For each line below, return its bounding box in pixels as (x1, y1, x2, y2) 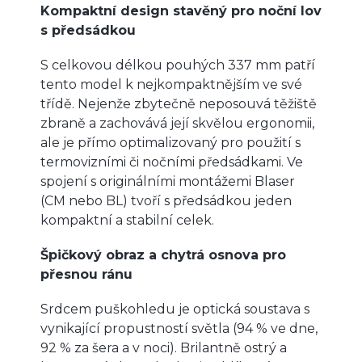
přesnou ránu (40, 266, 133, 282)
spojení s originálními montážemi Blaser (40, 173, 295, 189)
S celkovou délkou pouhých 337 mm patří (40, 57, 315, 73)
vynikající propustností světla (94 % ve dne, (40, 320, 318, 336)
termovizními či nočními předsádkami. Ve (40, 154, 303, 170)
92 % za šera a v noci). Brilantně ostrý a (40, 339, 287, 356)
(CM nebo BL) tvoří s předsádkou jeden (40, 192, 292, 208)
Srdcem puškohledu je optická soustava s (40, 301, 309, 317)
